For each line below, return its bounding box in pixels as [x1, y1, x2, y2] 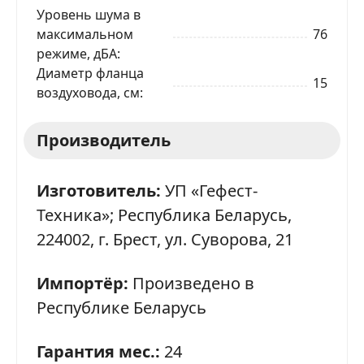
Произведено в [132, 271, 254, 294]
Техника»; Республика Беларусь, [37, 203, 292, 226]
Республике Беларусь [37, 296, 206, 318]
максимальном [37, 24, 133, 43]
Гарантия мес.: [37, 340, 160, 362]
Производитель [37, 128, 171, 151]
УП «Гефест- [165, 179, 258, 201]
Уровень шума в [37, 5, 141, 24]
